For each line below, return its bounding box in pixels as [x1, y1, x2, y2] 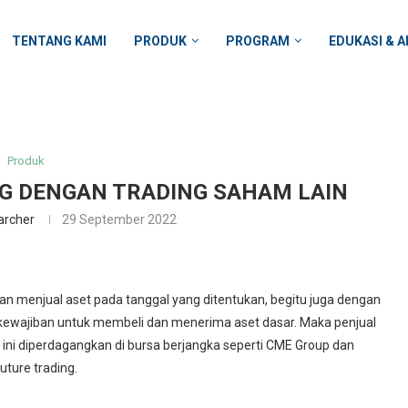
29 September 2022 [61, 212, 177, 228]
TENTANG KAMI [11, 33, 107, 48]
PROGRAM [225, 33, 290, 48]
